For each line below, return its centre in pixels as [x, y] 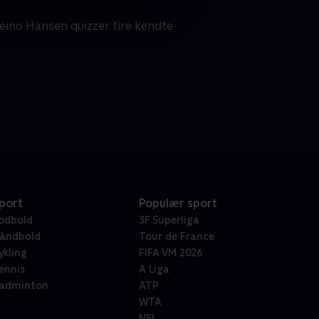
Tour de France [176, 237]
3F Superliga [169, 220]
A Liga [154, 270]
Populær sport [178, 204]
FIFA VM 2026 [170, 253]
